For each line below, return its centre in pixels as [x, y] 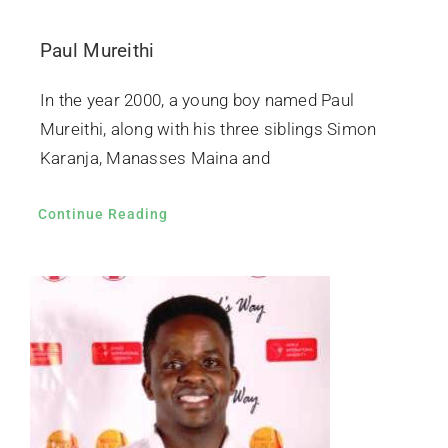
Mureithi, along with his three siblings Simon [208, 129]
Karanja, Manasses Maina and [154, 158]
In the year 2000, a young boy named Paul [197, 100]
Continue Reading [102, 214]
